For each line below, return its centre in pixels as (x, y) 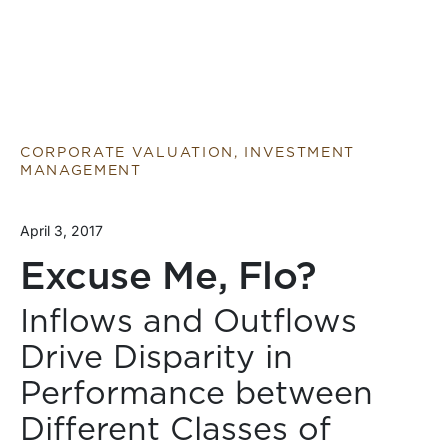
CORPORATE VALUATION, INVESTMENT (188, 153)
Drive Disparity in (156, 358)
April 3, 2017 (61, 230)
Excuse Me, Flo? (168, 278)
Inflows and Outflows (188, 322)
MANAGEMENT (81, 171)
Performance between (196, 394)
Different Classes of (175, 430)
